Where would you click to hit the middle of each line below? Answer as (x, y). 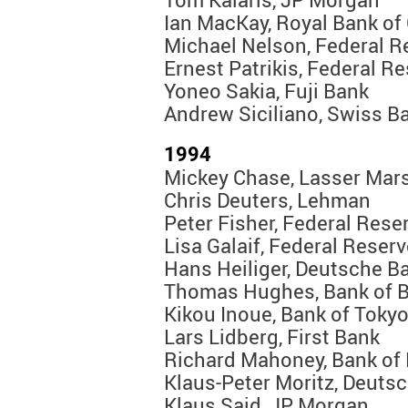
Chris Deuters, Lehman (267, 200)
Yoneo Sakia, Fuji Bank (266, 91)
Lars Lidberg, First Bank (272, 337)
